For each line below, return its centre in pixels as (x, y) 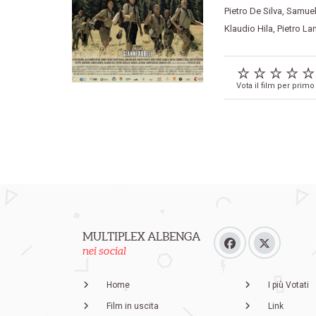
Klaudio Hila (248, 28)
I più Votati (288, 285)
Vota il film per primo (275, 86)
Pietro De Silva (253, 11)
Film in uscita (133, 306)
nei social (104, 251)
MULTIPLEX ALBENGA (141, 237)
